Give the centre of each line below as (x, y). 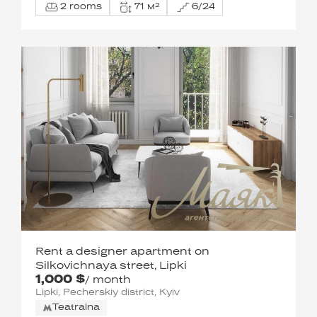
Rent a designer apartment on (122, 252)
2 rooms (81, 7)
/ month (108, 280)
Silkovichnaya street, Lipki (111, 266)
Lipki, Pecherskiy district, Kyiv (108, 293)
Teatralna (76, 308)
